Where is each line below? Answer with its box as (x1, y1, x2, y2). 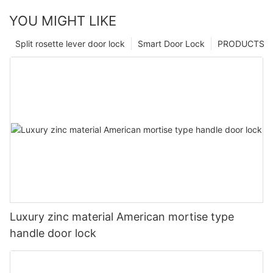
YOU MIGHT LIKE (9, 12, 116, 29)
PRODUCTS (218, 38, 264, 49)
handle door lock (10, 226, 96, 239)
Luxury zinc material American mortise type (10, 210, 234, 223)
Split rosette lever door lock (15, 38, 125, 49)
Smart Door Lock (138, 38, 205, 49)
